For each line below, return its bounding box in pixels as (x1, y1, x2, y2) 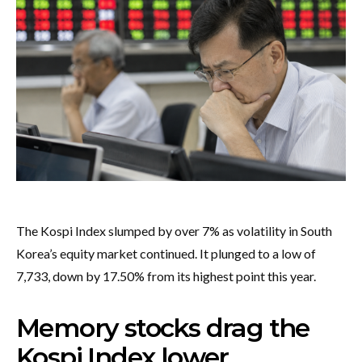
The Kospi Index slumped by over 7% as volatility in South (16, 222, 332, 238)
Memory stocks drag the (16, 311, 309, 343)
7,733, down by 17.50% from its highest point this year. (16, 267, 318, 284)
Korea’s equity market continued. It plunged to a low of (16, 245, 316, 261)
